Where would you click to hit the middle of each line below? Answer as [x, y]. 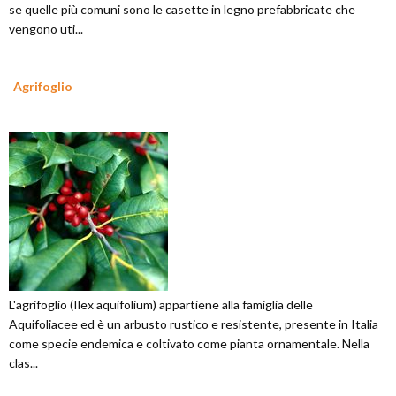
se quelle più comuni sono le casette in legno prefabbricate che [182, 10]
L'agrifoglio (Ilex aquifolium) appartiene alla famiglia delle [161, 305]
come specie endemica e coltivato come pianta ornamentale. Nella [189, 344]
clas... [23, 363]
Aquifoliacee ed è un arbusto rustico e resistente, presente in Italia [194, 324]
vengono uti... [46, 29]
